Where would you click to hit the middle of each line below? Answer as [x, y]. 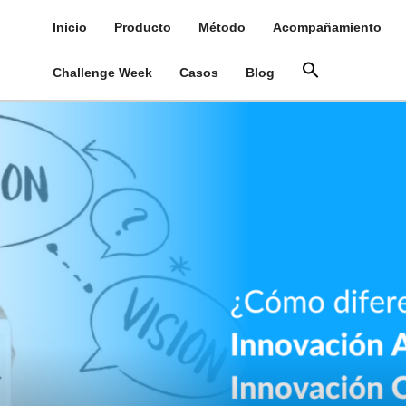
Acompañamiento [327, 27]
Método [222, 27]
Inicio [69, 27]
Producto [142, 27]
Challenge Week [102, 72]
